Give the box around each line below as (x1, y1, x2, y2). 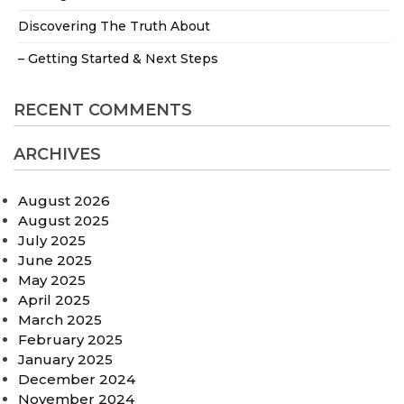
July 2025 (18, 231, 86, 249)
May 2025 (18, 271, 86, 289)
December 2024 (18, 370, 135, 388)
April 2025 (18, 290, 90, 308)
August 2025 (18, 211, 109, 229)
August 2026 (18, 191, 110, 209)
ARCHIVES (14, 144, 101, 165)
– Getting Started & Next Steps (18, 50, 218, 67)
